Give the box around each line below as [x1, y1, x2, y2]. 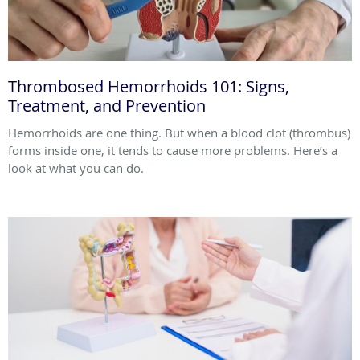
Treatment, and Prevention [8, 94, 206, 117]
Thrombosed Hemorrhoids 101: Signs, [8, 75, 289, 97]
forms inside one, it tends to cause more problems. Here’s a [8, 141, 337, 158]
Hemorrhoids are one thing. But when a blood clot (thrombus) [8, 124, 350, 141]
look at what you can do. [8, 159, 144, 176]
